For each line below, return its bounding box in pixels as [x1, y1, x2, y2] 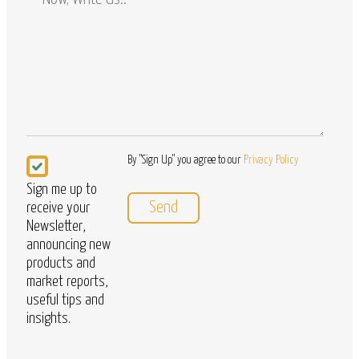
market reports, [26, 274, 108, 290]
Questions [26, 16, 77, 30]
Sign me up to [26, 182, 97, 198]
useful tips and [26, 292, 104, 309]
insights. [26, 311, 71, 327]
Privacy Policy [244, 155, 300, 167]
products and [26, 256, 95, 272]
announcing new [26, 237, 111, 253]
